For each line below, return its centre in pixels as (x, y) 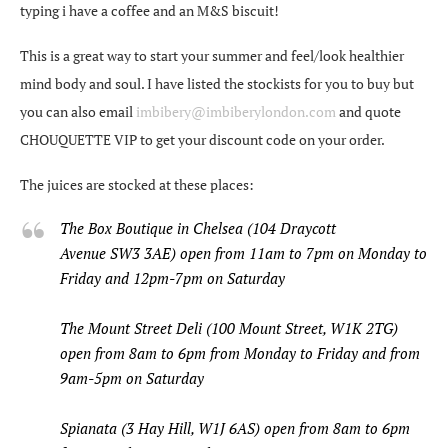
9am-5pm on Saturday (132, 377)
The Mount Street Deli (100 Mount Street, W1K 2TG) (229, 327)
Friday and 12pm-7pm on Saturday (174, 277)
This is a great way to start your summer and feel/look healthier (212, 55)
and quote (368, 111)
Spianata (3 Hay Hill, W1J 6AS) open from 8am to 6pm (235, 427)
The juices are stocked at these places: (137, 184)
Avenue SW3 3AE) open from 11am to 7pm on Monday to (243, 252)
